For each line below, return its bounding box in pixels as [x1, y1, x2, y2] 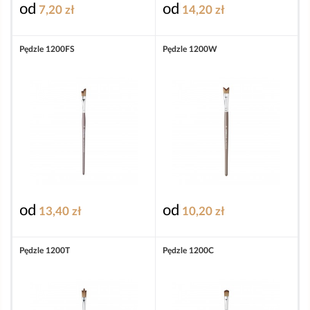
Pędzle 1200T [19, 246, 70, 255]
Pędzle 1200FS [19, 45, 75, 54]
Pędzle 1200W [162, 45, 217, 54]
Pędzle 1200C [162, 246, 214, 255]
